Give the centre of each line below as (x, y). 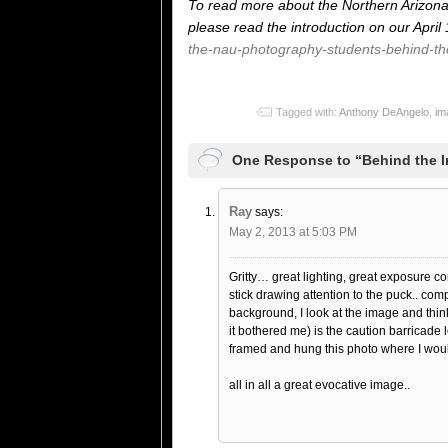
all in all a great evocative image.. (319, 385)
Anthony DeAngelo (384, 112)
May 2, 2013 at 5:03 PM (293, 232)
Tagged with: (307, 112)
